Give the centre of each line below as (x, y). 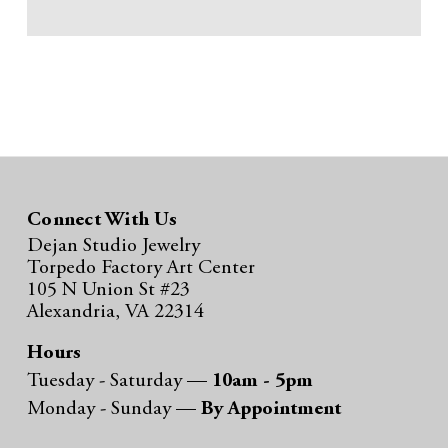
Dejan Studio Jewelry (113, 246)
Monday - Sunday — (114, 409)
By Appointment (271, 409)
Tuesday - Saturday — (119, 381)
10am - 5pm (262, 381)
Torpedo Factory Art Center (141, 268)
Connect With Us (102, 220)
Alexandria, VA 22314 (115, 312)
